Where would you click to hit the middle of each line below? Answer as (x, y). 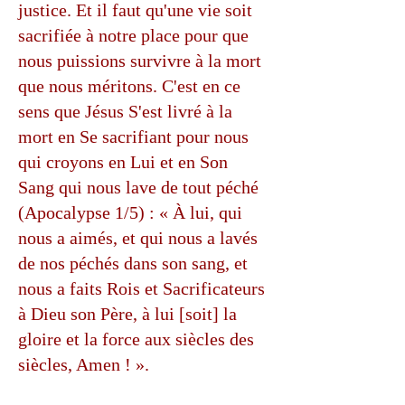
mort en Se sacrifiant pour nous (133, 137)
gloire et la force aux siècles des (136, 339)
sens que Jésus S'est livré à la (125, 111)
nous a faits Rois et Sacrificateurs (141, 288)
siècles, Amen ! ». (84, 364)
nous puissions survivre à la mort (140, 61)
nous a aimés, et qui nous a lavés (138, 238)
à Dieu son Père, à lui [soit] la (127, 314)
